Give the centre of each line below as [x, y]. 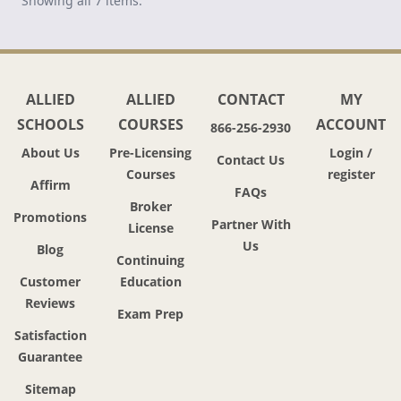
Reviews [50, 303]
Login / [351, 153]
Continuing [150, 260]
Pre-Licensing [150, 153]
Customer [50, 282]
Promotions [50, 218]
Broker [150, 207]
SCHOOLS [50, 125]
